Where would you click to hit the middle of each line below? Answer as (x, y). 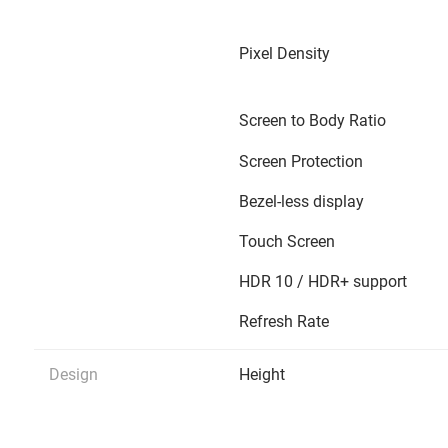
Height (262, 375)
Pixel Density (284, 54)
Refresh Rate (284, 322)
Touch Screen (287, 242)
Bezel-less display (301, 202)
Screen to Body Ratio (312, 121)
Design (73, 375)
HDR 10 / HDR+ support (323, 282)
